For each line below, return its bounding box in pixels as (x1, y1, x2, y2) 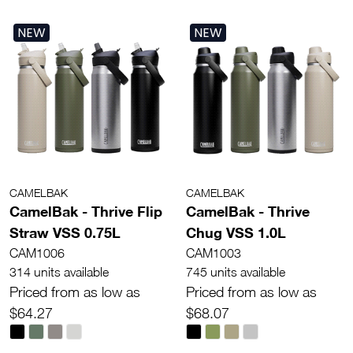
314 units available (9, 264, 109, 279)
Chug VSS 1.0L (186, 223, 286, 241)
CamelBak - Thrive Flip (9, 202, 162, 220)
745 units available (186, 264, 285, 279)
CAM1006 (9, 245, 65, 260)
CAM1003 (186, 245, 241, 260)
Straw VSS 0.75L (9, 223, 121, 241)
